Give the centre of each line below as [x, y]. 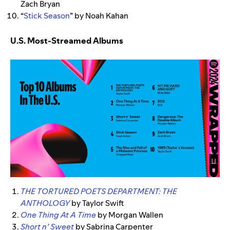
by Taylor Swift [98, 203]
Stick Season [47, 15]
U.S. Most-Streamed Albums [67, 40]
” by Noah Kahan [99, 15]
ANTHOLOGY [45, 203]
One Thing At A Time [58, 215]
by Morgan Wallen [130, 215]
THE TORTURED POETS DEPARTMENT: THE [99, 191]
